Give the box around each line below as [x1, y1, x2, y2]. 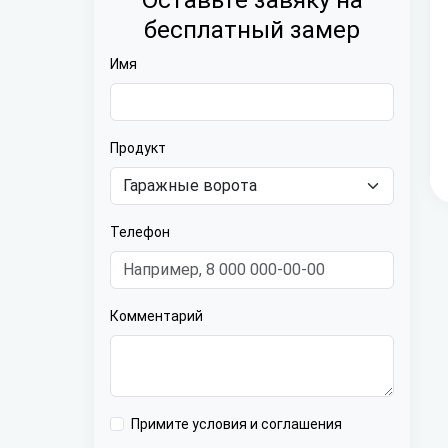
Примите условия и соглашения [131, 416, 342, 432]
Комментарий [110, 308, 203, 324]
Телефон [110, 224, 170, 240]
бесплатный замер [144, 16, 360, 44]
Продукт [110, 140, 166, 156]
